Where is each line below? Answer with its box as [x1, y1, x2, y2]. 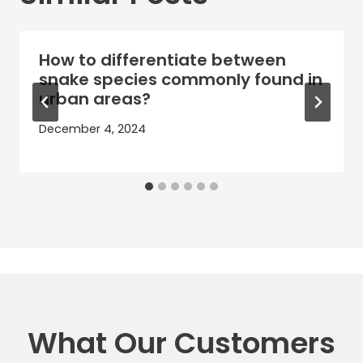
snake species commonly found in [39, 67, 322, 91]
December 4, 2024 [39, 121, 146, 138]
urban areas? [39, 87, 151, 110]
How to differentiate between [39, 48, 286, 71]
